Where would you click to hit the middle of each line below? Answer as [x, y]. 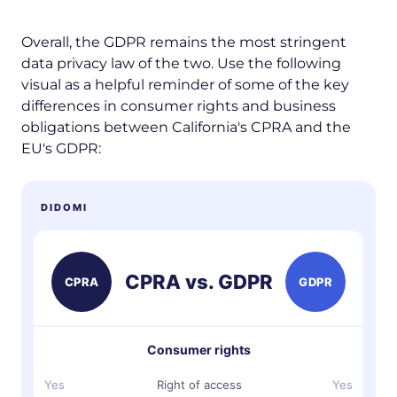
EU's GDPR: [61, 148]
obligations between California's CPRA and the [186, 127]
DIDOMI [64, 207]
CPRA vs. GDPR [198, 281]
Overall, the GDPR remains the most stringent [184, 42]
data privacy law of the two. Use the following [181, 63]
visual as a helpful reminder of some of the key [185, 84]
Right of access [199, 385]
